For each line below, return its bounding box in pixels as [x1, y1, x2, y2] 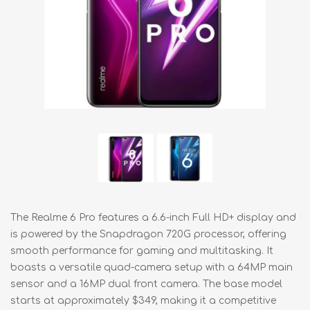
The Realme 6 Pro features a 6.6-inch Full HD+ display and [10, 212, 296, 223]
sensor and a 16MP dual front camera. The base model [10, 278, 282, 289]
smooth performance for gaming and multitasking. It [10, 245, 273, 256]
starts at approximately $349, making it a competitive [10, 295, 276, 306]
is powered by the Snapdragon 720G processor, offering [10, 228, 286, 239]
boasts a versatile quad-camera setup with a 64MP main [10, 262, 293, 273]
